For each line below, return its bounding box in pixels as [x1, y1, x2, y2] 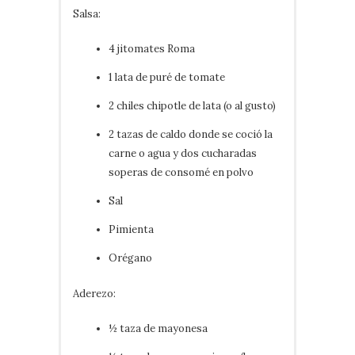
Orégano [109, 250, 152, 265]
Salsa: [73, 6, 101, 21]
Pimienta [109, 222, 154, 236]
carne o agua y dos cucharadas [109, 146, 257, 160]
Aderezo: [73, 286, 116, 300]
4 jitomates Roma [109, 41, 195, 55]
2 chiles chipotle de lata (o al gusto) [109, 98, 276, 113]
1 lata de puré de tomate [109, 70, 225, 84]
